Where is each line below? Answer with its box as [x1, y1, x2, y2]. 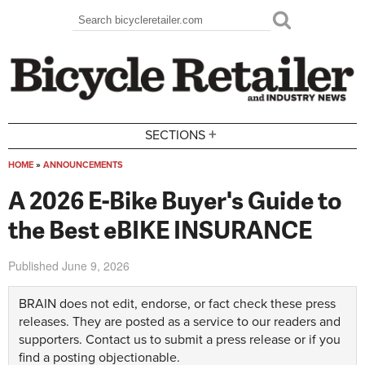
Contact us [86, 332, 147, 348]
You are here [8, 169, 109, 196]
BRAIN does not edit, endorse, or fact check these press [19, 296, 336, 312]
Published [8, 257, 62, 274]
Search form [73, 19, 174, 45]
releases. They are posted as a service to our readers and [19, 314, 341, 330]
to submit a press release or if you [147, 332, 341, 348]
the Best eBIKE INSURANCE [8, 211, 312, 246]
